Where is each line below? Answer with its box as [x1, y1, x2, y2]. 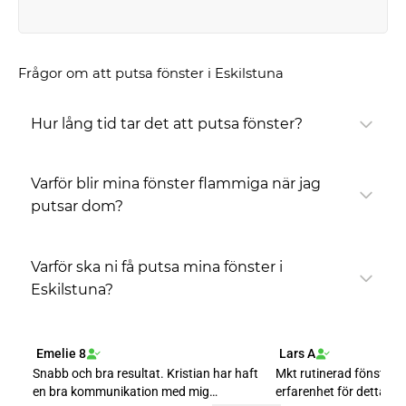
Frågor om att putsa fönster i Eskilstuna [18, 65, 285, 82]
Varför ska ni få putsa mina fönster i [30, 257, 283, 275]
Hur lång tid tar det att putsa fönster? [30, 115, 306, 133]
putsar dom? [30, 198, 127, 216]
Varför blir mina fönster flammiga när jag [30, 175, 321, 193]
